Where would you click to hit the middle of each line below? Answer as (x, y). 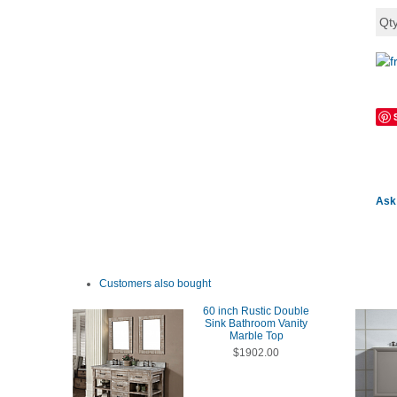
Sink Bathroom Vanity (256, 323)
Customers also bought (155, 284)
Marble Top (256, 336)
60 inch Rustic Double (256, 311)
